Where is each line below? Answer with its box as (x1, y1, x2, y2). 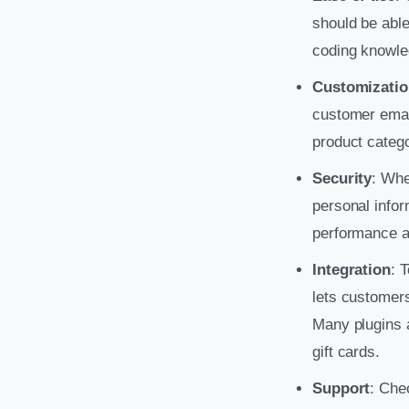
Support (312, 379, 371, 397)
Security (312, 169, 372, 187)
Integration (312, 260, 391, 278)
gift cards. (312, 342, 380, 361)
